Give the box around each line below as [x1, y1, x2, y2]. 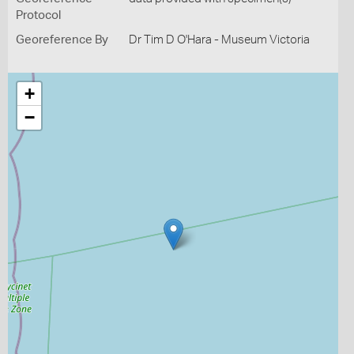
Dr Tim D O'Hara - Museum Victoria [128, 34, 310, 46]
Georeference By [16, 34, 108, 46]
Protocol [16, 9, 61, 21]
